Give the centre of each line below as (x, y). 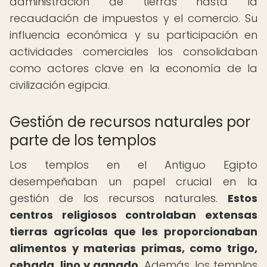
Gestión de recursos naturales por (130, 122)
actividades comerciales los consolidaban (133, 52)
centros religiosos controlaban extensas (133, 215)
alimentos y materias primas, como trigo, (133, 248)
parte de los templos (83, 140)
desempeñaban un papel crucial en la (133, 181)
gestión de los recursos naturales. (119, 198)
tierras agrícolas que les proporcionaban (133, 232)
